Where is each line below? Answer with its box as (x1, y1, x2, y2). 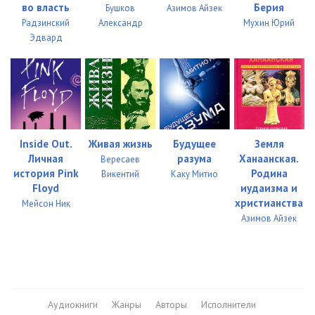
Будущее (173, 136, 217, 150)
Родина (250, 166, 288, 180)
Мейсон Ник (21, 197, 70, 210)
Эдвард (29, 32, 63, 44)
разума (177, 151, 212, 165)
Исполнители (201, 297, 256, 311)
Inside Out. (19, 136, 72, 150)
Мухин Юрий (243, 17, 295, 30)
